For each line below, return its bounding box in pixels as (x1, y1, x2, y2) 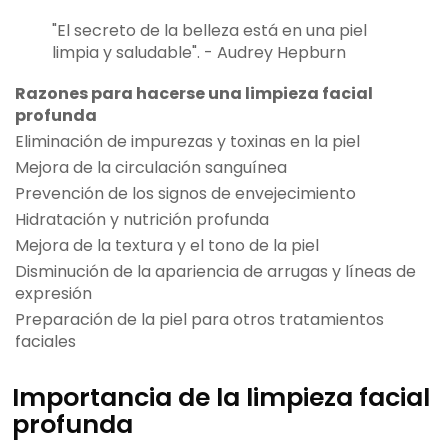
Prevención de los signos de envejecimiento (15, 182, 356, 206)
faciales (15, 330, 76, 354)
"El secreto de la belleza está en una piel (52, 19, 367, 43)
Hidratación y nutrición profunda (15, 208, 269, 232)
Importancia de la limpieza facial (12, 380, 430, 416)
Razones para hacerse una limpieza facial (15, 82, 373, 106)
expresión (15, 282, 92, 306)
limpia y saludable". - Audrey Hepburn (52, 41, 346, 65)
